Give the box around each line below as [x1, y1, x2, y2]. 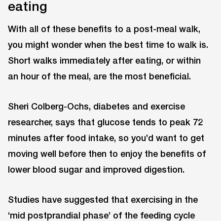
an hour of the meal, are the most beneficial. [8, 71, 191, 82]
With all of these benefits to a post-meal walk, [8, 23, 200, 35]
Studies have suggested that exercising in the [8, 193, 198, 205]
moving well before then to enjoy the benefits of [8, 147, 206, 159]
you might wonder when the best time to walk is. [8, 39, 208, 50]
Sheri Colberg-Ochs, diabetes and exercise [8, 100, 185, 111]
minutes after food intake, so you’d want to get [8, 132, 204, 143]
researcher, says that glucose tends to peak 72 [8, 116, 203, 127]
